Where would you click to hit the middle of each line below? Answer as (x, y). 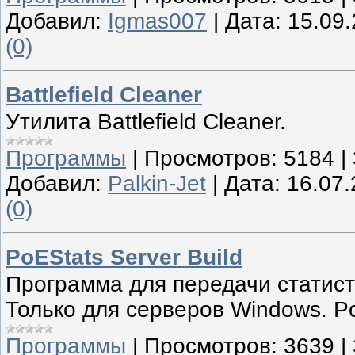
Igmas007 (157, 21)
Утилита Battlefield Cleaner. (146, 121)
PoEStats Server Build (124, 258)
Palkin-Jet (157, 183)
